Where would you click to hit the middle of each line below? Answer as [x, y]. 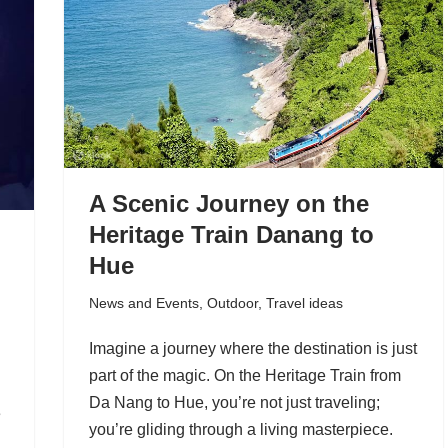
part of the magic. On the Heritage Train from [244, 375]
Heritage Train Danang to [231, 234]
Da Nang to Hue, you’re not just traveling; [234, 402]
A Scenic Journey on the [228, 203]
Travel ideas [304, 302]
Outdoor [232, 302]
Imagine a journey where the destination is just [252, 348]
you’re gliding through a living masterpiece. [240, 429]
